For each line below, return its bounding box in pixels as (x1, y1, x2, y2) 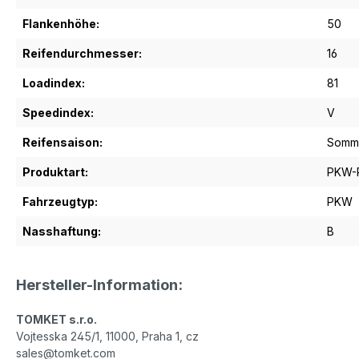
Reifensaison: (22, 135, 103, 149)
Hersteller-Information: (16, 276, 183, 293)
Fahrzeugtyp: (22, 195, 98, 208)
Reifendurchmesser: (22, 46, 142, 60)
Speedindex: (22, 106, 94, 119)
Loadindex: (22, 76, 85, 90)
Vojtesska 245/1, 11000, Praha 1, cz (16, 329, 199, 343)
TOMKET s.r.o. (16, 313, 97, 326)
